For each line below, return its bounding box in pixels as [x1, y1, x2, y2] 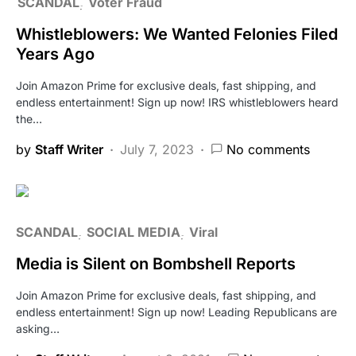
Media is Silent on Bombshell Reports [16, 253, 296, 273]
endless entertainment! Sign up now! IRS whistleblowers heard [16, 95, 339, 109]
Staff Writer [35, 141, 103, 157]
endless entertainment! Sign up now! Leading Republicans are [16, 304, 337, 319]
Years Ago [16, 44, 95, 64]
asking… [16, 321, 60, 335]
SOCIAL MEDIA [87, 223, 180, 240]
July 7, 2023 [120, 141, 194, 157]
